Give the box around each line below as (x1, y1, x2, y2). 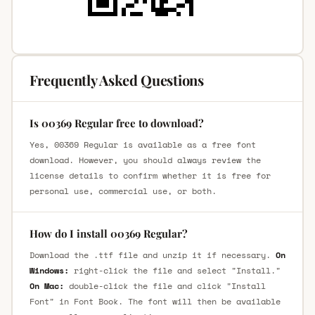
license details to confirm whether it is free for (29, 169, 271, 181)
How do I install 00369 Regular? (29, 226, 188, 240)
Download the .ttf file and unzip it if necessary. (29, 248, 276, 261)
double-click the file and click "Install (63, 279, 266, 292)
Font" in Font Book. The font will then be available (29, 295, 281, 307)
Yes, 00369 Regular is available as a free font (29, 138, 256, 150)
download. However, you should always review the (29, 153, 261, 166)
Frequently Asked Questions (29, 70, 204, 89)
